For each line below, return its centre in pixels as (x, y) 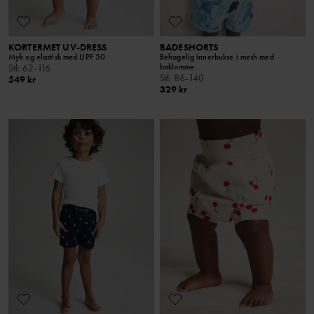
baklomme (177, 67)
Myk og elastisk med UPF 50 (57, 57)
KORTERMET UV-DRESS (58, 47)
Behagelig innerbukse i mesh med (217, 57)
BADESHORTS (189, 47)
